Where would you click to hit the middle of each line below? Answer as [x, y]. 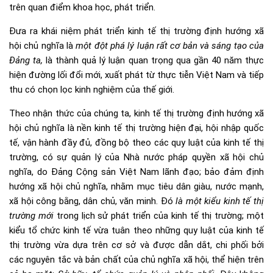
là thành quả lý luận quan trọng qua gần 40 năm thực [155, 60]
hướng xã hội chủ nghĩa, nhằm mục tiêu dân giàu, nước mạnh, [136, 186]
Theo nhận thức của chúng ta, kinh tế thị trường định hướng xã [136, 113]
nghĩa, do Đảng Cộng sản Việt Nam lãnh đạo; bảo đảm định [136, 172]
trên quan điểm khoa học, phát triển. [82, 7]
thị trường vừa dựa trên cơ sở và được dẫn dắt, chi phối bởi [136, 245]
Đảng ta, [28, 60]
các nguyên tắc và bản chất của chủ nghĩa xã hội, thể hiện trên [136, 259]
